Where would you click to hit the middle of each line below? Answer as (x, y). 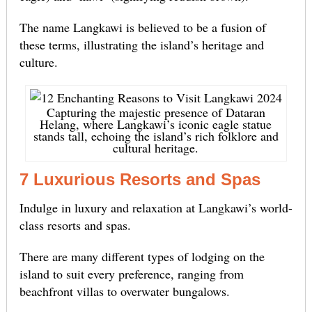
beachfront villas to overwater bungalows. (124, 291)
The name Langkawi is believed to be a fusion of (142, 28)
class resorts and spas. (75, 225)
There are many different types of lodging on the (142, 257)
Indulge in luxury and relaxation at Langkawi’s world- (156, 208)
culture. (38, 62)
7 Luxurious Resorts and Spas (140, 180)
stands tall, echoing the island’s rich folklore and (156, 136)
